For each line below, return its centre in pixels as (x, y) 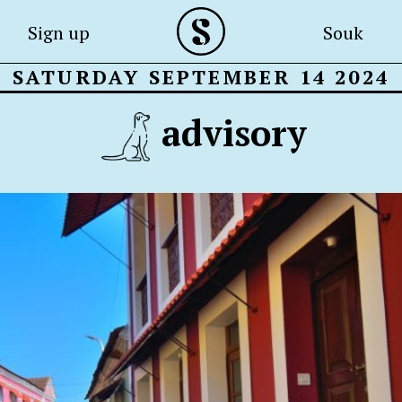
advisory (234, 131)
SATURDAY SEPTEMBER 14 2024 (201, 77)
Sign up (59, 33)
